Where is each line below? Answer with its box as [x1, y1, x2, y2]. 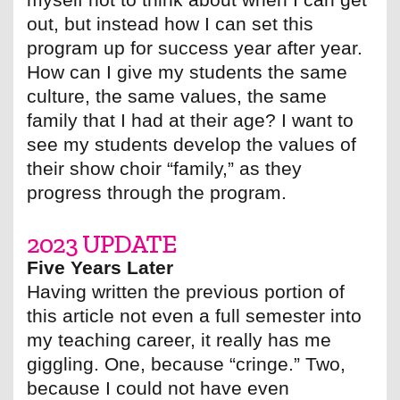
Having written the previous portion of [27, 281, 345, 303]
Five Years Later [27, 257, 173, 279]
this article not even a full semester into [27, 305, 362, 327]
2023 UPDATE [27, 229, 176, 260]
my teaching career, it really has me [27, 329, 331, 351]
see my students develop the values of [27, 134, 356, 155]
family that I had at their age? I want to [27, 110, 354, 131]
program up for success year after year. [27, 37, 362, 59]
